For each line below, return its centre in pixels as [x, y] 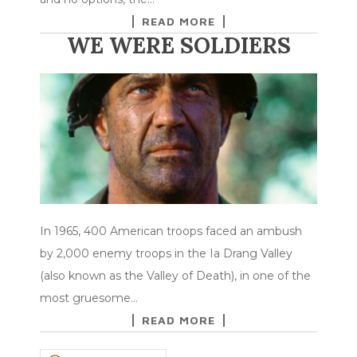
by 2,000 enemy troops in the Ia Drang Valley [166, 253]
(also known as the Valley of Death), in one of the [175, 275]
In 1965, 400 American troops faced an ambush [171, 231]
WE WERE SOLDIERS [178, 45]
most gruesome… [89, 298]
